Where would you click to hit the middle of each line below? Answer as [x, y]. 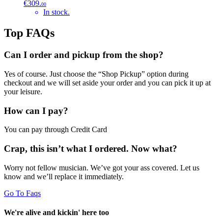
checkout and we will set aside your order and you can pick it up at [107, 82]
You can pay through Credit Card [55, 130]
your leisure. [23, 91]
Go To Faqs [22, 193]
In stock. [56, 12]
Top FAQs [29, 33]
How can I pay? [36, 110]
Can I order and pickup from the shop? [84, 55]
